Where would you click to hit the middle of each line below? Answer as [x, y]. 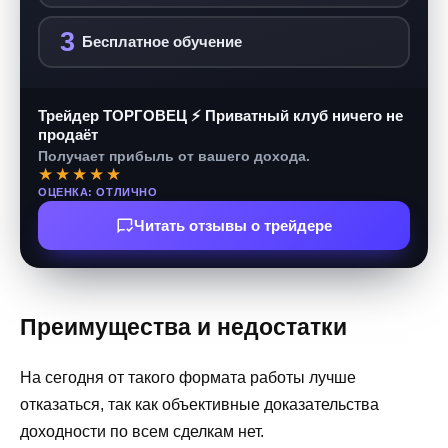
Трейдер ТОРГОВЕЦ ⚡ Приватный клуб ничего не [220, 116]
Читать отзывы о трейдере [232, 226]
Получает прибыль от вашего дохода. [174, 156]
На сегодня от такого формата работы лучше [188, 378]
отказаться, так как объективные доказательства [199, 405]
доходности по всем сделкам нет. [142, 432]
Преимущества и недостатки [183, 327]
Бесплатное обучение [161, 42]
